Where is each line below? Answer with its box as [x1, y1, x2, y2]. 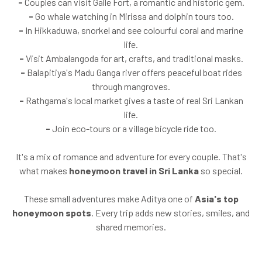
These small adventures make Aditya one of [23, 192, 195, 204]
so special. [199, 164, 243, 176]
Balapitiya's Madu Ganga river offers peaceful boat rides [25, 66, 242, 78]
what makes [19, 164, 69, 176]
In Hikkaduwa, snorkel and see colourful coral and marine [23, 24, 243, 36]
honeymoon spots [12, 206, 91, 218]
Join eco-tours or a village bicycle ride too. [50, 122, 216, 134]
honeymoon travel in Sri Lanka [69, 164, 199, 176]
